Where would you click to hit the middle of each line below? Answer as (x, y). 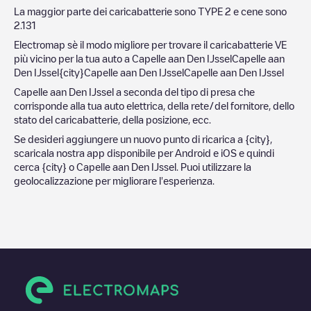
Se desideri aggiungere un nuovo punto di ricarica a (129, 138)
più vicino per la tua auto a (73, 58)
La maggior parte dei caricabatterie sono (106, 11)
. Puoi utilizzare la (214, 166)
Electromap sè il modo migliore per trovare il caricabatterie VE (150, 44)
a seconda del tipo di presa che (184, 91)
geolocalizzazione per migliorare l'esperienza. (114, 180)
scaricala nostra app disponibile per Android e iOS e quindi (144, 152)
